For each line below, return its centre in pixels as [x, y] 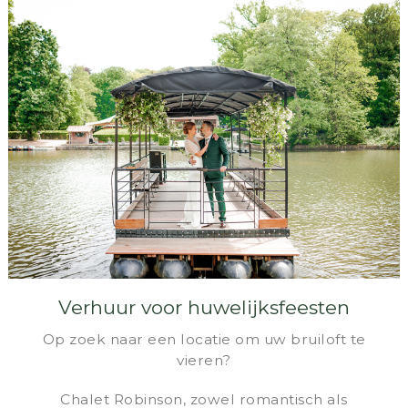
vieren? [204, 361]
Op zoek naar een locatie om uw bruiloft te [204, 340]
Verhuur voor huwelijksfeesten [204, 308]
